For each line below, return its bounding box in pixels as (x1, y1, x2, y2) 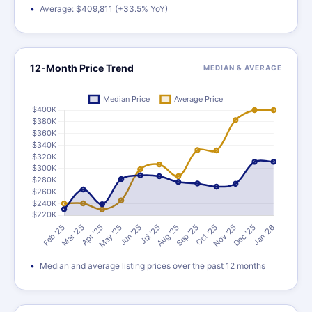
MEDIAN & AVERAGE (203, 63, 282, 72)
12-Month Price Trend (30, 62, 134, 74)
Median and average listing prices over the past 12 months (40, 260, 265, 271)
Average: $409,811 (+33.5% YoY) (40, 3, 168, 14)
